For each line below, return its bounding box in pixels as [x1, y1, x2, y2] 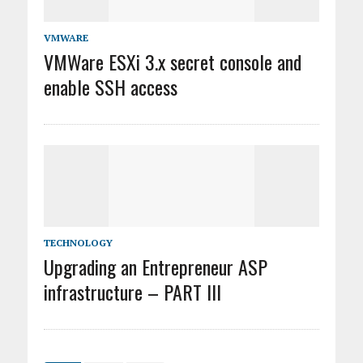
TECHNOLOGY [43, 236, 113, 249]
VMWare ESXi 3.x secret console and [43, 46, 301, 76]
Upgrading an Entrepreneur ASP [43, 251, 267, 281]
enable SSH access [43, 71, 177, 101]
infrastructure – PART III [43, 276, 221, 306]
